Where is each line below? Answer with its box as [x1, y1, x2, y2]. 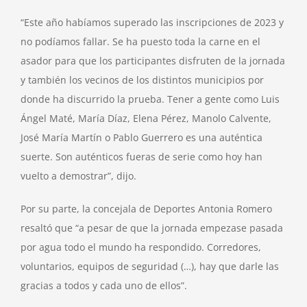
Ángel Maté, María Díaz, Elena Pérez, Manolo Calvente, [21, 112, 271, 125]
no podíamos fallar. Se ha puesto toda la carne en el [21, 35, 260, 49]
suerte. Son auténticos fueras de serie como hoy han [21, 150, 262, 164]
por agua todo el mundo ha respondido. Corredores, [21, 241, 261, 254]
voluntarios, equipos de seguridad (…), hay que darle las [21, 260, 279, 273]
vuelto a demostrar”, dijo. [21, 169, 136, 183]
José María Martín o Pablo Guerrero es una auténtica [21, 131, 262, 145]
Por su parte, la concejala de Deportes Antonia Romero [21, 202, 272, 216]
